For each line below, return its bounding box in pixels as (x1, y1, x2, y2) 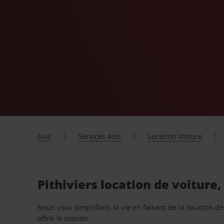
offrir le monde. (37, 213, 90, 223)
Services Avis (78, 131, 121, 141)
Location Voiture (148, 131, 202, 141)
